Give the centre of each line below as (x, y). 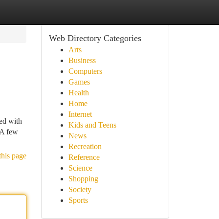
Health (78, 93)
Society (80, 189)
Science (80, 168)
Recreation (85, 146)
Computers (85, 71)
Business (82, 60)
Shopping (83, 179)
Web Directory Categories (95, 38)
